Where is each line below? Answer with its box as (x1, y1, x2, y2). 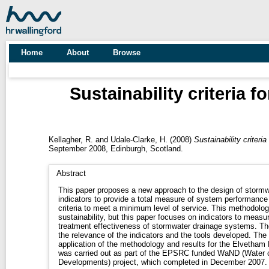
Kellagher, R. (48, 134, 93, 144)
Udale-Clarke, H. (110, 134, 168, 144)
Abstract (56, 168, 86, 178)
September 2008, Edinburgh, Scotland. (48, 144, 183, 153)
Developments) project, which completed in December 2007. (58, 257, 267, 267)
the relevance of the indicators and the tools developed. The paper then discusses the (58, 230, 253, 240)
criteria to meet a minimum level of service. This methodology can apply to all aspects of (58, 203, 211, 213)
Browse (113, 48, 141, 57)
